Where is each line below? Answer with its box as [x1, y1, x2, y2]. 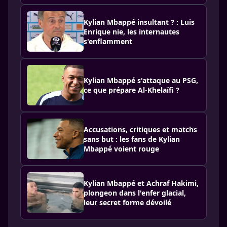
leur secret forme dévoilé [84, 197, 171, 207]
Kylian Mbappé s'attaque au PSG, [84, 75, 198, 85]
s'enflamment [84, 36, 132, 46]
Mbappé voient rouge [84, 143, 159, 154]
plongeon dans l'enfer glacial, [84, 187, 186, 198]
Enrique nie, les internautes [84, 26, 179, 36]
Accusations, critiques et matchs [84, 124, 197, 134]
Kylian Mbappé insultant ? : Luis [84, 17, 195, 27]
